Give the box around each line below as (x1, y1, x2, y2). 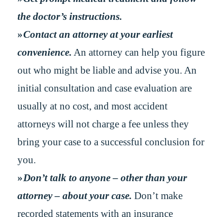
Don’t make (131, 190, 183, 201)
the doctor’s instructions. (17, 11, 122, 22)
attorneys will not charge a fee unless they (17, 118, 189, 129)
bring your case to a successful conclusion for (17, 136, 204, 147)
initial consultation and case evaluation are (17, 82, 192, 93)
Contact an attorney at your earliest (23, 29, 173, 40)
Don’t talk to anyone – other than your (23, 172, 187, 183)
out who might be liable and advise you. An (17, 64, 197, 76)
